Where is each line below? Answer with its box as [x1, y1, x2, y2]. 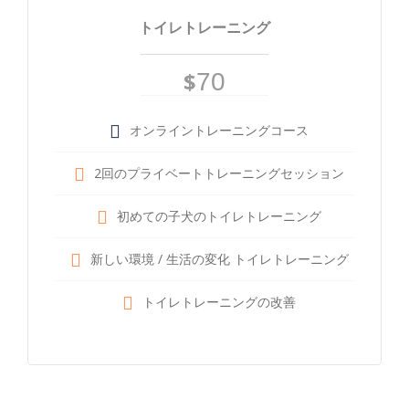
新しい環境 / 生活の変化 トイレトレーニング [89, 249, 349, 267]
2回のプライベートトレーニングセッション [94, 163, 344, 182]
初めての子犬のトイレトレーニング [117, 206, 321, 225]
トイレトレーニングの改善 [142, 292, 296, 310]
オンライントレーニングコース [130, 121, 309, 139]
